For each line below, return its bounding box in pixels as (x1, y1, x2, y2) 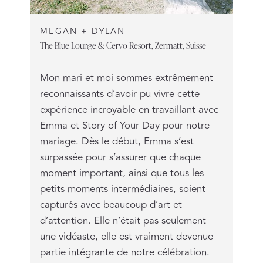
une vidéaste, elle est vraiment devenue (39, 228, 213, 244)
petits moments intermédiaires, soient (39, 181, 205, 197)
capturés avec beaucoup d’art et (39, 197, 182, 213)
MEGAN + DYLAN (39, 24, 125, 38)
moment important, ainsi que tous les (39, 165, 204, 181)
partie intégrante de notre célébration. (39, 244, 210, 260)
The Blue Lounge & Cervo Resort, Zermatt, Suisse (39, 38, 206, 51)
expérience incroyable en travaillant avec (39, 102, 218, 117)
